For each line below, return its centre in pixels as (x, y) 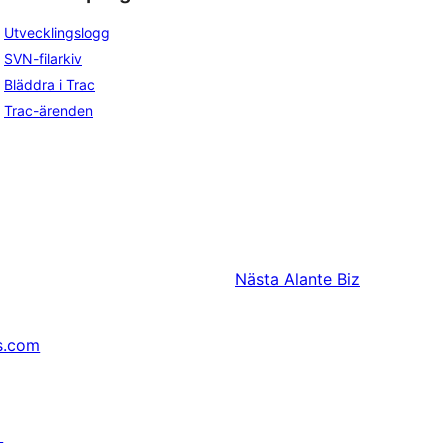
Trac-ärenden (48, 111)
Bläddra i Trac (49, 85)
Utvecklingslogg (57, 33)
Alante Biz (322, 279)
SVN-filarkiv (43, 59)
